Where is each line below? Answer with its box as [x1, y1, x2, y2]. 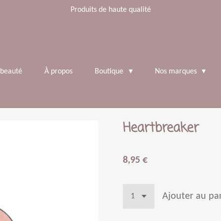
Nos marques [154, 68, 199, 75]
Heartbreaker [123, 118, 199, 138]
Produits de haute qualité [70, 6, 151, 14]
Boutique [95, 68, 126, 75]
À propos [44, 68, 73, 75]
